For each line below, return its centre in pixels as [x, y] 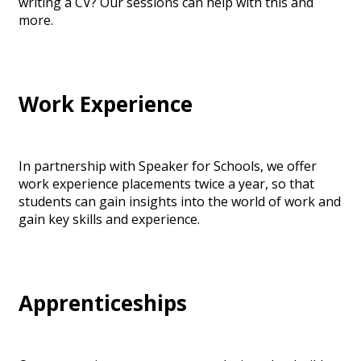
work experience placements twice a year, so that [166, 183]
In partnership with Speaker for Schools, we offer [168, 166]
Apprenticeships [103, 303]
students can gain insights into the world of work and [180, 201]
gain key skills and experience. [109, 219]
